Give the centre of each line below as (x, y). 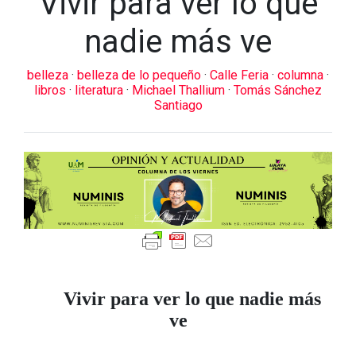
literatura (101, 90)
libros (52, 90)
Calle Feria (241, 75)
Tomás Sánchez (278, 90)
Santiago (178, 105)
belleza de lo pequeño (141, 75)
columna (302, 75)
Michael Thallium (180, 90)
